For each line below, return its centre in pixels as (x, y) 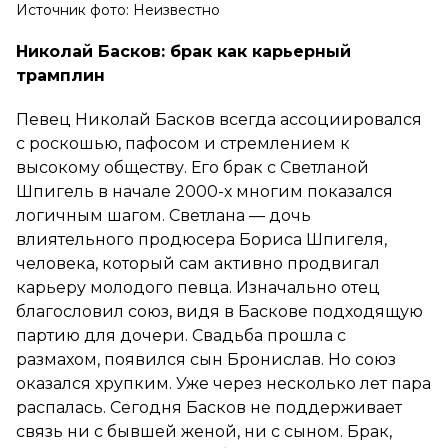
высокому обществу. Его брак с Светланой (192, 167)
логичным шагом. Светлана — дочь (163, 215)
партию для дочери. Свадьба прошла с (181, 335)
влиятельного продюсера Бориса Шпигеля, (201, 239)
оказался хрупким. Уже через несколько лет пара (223, 383)
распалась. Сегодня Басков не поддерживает (209, 407)
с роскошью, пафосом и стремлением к (183, 143)
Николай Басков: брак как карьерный (183, 51)
